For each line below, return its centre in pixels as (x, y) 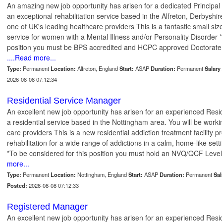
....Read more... (31, 58)
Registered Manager (47, 207)
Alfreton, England (98, 69)
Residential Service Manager (64, 101)
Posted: (17, 186)
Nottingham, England (102, 175)
